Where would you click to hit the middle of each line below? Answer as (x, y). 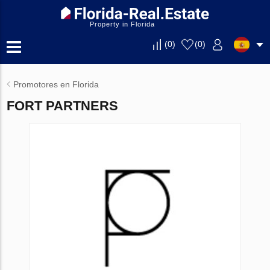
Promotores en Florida (56, 84)
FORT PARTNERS (63, 106)
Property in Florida (122, 24)
